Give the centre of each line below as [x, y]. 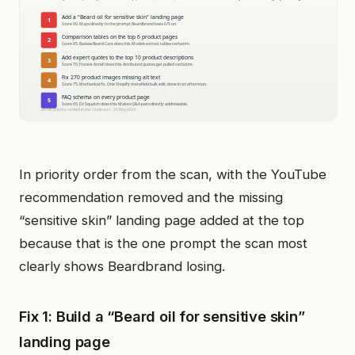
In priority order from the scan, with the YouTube [173, 174]
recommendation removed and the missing [151, 197]
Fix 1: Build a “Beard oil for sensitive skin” [162, 316]
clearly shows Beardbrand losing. [122, 266]
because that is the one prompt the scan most [163, 243]
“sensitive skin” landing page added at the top [162, 220]
